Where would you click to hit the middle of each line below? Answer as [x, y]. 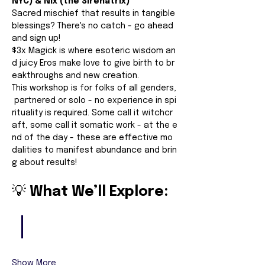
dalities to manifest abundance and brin [94, 150]
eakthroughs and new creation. [75, 76]
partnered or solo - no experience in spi [94, 101]
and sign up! [36, 38]
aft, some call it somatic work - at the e [95, 125]
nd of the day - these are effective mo [92, 138]
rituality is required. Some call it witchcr [92, 113]
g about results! [45, 163]
